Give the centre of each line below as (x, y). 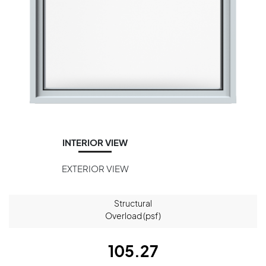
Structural (133, 203)
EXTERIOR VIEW (95, 168)
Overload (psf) (133, 215)
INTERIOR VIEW (95, 142)
